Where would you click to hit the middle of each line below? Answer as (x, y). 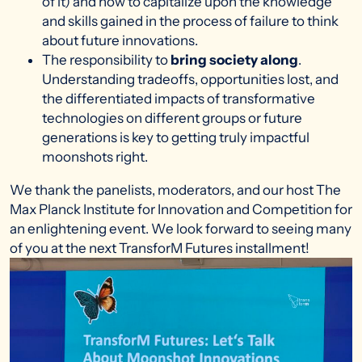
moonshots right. (95, 157)
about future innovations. (120, 41)
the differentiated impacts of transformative (179, 99)
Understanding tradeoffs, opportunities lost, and (190, 80)
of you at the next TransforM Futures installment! (160, 248)
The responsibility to (106, 60)
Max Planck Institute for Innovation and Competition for (181, 210)
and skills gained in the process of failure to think (190, 21)
